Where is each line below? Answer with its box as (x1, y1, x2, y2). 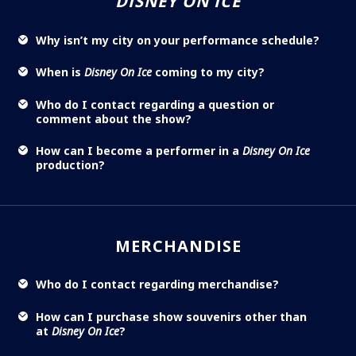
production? (36, 157, 105, 173)
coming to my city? (152, 64, 265, 80)
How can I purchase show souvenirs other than (36, 308, 307, 324)
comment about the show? (36, 110, 192, 126)
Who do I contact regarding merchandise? (36, 277, 279, 292)
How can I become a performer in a (36, 143, 242, 159)
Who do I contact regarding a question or (36, 96, 274, 112)
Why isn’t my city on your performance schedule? (36, 32, 319, 48)
